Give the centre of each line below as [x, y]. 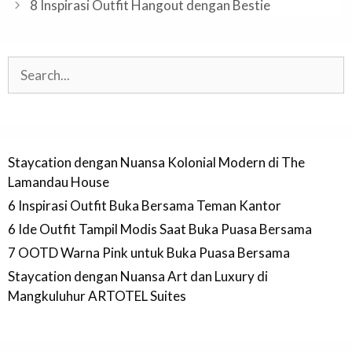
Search [27, 66]
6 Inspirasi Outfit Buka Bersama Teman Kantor [145, 206]
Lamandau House [59, 182]
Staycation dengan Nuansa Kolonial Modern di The [156, 163]
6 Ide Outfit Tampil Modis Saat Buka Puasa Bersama [160, 229]
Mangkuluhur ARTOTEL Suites [97, 296]
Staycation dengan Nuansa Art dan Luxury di [138, 277]
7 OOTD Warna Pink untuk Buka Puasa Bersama [149, 253]
